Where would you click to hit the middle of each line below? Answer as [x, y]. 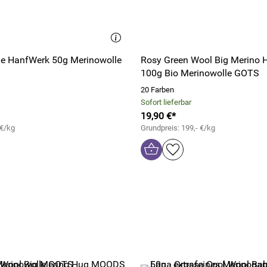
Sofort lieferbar [166, 102]
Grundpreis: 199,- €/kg [178, 128]
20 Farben [157, 90]
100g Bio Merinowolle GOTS [200, 73]
